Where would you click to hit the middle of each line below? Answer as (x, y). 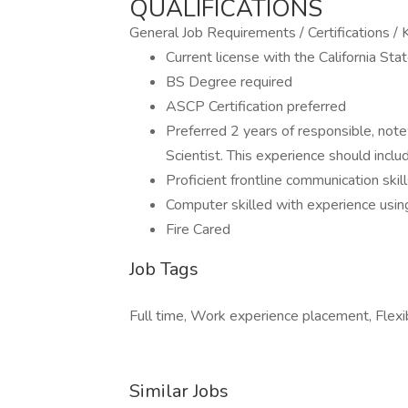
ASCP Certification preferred (256, 107)
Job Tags (164, 269)
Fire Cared (198, 229)
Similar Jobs (179, 391)
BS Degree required (229, 82)
